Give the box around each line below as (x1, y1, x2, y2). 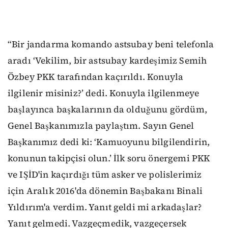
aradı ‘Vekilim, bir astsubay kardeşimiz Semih (8, 54, 207, 67)
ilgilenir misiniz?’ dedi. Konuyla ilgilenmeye (8, 87, 199, 100)
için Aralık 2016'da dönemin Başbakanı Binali (8, 185, 203, 197)
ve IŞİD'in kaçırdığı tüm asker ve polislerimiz (8, 168, 202, 181)
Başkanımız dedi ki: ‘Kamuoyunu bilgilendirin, (8, 136, 210, 149)
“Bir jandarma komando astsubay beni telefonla (8, 38, 214, 51)
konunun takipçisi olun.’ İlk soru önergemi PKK (8, 152, 210, 165)
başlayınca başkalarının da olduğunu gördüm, (8, 103, 207, 116)
